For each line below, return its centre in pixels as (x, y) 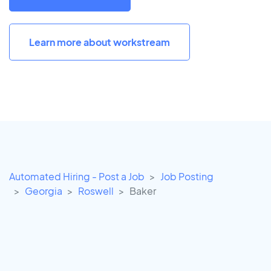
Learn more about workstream (100, 42)
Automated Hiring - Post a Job (77, 177)
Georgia (44, 191)
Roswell (96, 191)
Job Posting (187, 177)
